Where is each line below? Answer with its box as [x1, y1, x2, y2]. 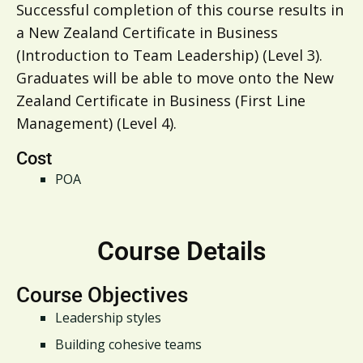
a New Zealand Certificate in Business [16, 23, 278, 43]
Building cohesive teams [55, 335, 202, 354]
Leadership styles [55, 309, 161, 327]
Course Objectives [16, 283, 188, 308]
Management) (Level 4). [16, 113, 177, 134]
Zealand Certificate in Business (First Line [16, 91, 305, 111]
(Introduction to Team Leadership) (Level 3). [16, 45, 322, 66]
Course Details [97, 236, 266, 267]
